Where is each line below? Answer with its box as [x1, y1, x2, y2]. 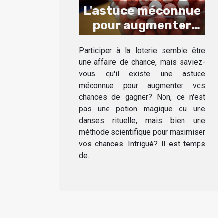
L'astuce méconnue [83, 3, 201, 18]
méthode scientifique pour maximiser [79, 127, 205, 137]
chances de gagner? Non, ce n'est [79, 92, 205, 102]
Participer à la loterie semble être [79, 46, 205, 55]
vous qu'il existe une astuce [79, 69, 205, 79]
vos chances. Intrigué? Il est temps [79, 139, 205, 149]
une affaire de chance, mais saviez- [79, 57, 205, 67]
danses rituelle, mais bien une [79, 116, 205, 126]
